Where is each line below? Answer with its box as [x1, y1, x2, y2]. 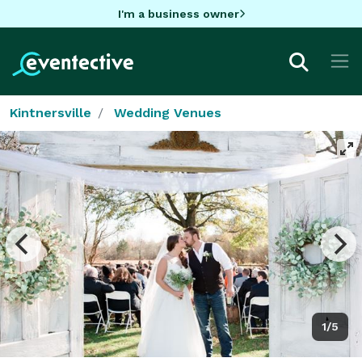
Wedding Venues [114, 104, 221, 120]
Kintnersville [10, 104, 91, 120]
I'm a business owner [117, 6, 239, 20]
